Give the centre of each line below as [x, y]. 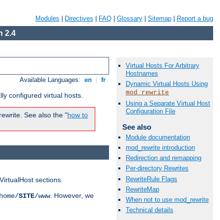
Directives [79, 18]
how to [78, 115]
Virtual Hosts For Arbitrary [163, 66]
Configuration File [151, 111]
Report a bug [195, 18]
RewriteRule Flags [151, 179]
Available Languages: [51, 80]
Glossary [130, 18]
